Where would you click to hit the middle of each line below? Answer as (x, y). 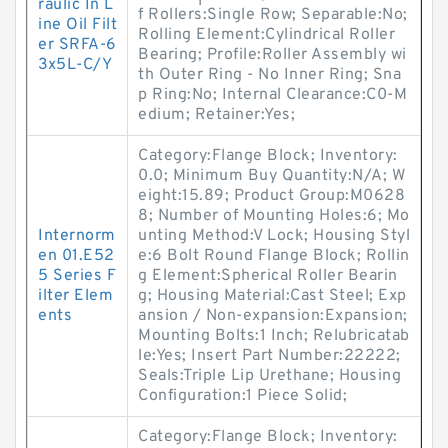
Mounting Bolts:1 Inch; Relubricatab (274, 336)
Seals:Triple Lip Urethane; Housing (269, 376)
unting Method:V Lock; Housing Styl (274, 236)
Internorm (77, 236)
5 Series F (77, 276)
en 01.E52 (76, 256)
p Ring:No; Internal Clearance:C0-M (272, 95)
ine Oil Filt (77, 25)
